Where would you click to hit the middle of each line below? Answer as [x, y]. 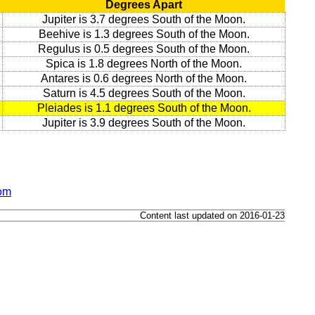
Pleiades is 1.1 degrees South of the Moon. [144, 108]
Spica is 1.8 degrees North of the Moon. [144, 64]
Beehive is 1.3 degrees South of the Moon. [144, 34]
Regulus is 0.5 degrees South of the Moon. [144, 49]
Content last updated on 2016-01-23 [213, 215]
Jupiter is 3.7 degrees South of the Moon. [144, 20]
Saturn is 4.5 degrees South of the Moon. [144, 94]
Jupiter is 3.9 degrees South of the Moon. [144, 123]
